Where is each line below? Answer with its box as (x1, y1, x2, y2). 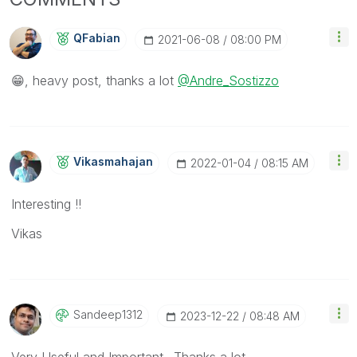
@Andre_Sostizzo (178, 72, 279, 88)
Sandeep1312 (73, 307, 143, 321)
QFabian (73, 30, 120, 45)
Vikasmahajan (73, 154, 153, 168)
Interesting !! (11, 195, 81, 212)
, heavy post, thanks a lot (25, 72, 178, 88)
